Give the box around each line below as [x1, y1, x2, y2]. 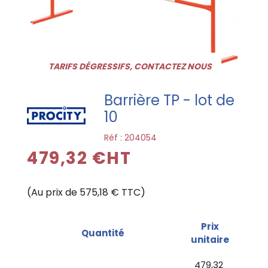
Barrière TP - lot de [104, 90, 235, 110]
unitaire [191, 233, 229, 246]
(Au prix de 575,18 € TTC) [27, 185, 145, 199]
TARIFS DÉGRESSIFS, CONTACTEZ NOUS [48, 60, 212, 72]
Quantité [81, 226, 124, 239]
